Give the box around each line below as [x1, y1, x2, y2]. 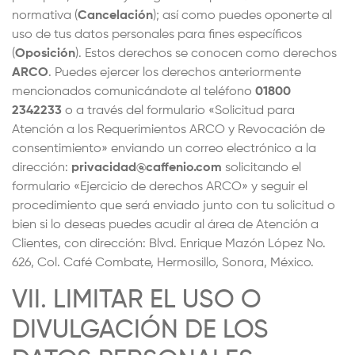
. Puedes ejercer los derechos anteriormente [48, 67, 301, 79]
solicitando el [222, 162, 301, 174]
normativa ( [12, 10, 78, 22]
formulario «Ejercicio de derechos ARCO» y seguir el [12, 181, 307, 193]
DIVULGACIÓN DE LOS [12, 318, 269, 343]
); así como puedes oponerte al [153, 10, 332, 22]
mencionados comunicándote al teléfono [12, 86, 255, 98]
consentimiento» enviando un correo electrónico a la [12, 143, 316, 155]
